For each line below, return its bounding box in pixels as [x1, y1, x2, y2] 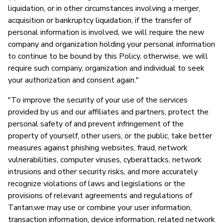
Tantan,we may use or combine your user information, [8, 202, 192, 213]
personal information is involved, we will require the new [8, 26, 204, 38]
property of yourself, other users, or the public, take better [8, 130, 212, 141]
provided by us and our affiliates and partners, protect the [8, 106, 209, 117]
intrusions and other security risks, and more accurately [8, 166, 198, 177]
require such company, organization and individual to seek [8, 62, 205, 74]
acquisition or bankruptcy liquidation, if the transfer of [8, 14, 191, 26]
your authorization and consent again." [8, 74, 139, 86]
